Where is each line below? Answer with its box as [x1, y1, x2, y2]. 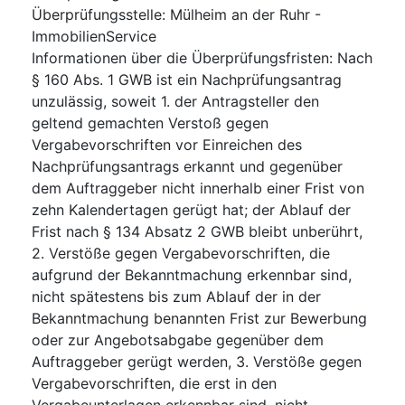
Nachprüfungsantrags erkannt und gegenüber [32, 156, 343, 175]
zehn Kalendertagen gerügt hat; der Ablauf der [32, 200, 351, 219]
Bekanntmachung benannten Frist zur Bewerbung [32, 308, 367, 327]
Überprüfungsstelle [32, 5, 162, 24]
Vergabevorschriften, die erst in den [32, 373, 277, 392]
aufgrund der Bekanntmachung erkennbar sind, [32, 265, 352, 284]
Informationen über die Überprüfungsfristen [32, 48, 329, 67]
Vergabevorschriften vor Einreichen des [32, 135, 302, 154]
